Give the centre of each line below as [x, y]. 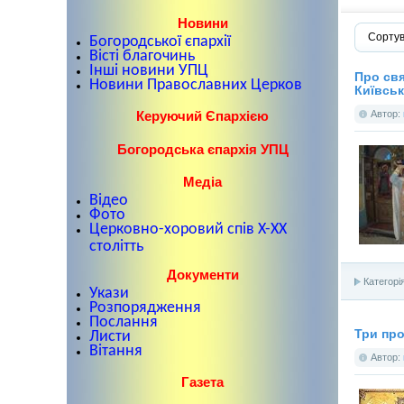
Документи [202, 275]
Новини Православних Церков [196, 85]
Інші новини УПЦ [149, 70]
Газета [202, 381]
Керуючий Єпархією [202, 115]
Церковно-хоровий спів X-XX [188, 230]
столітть [116, 245]
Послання [124, 322]
